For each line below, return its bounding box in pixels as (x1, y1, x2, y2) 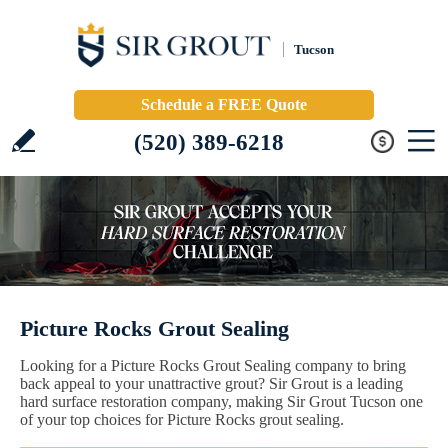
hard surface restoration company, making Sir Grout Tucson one (20, 393, 423, 410)
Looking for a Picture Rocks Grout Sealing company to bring (20, 357, 406, 374)
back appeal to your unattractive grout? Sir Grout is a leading (20, 375, 403, 392)
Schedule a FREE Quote (141, 96, 307, 113)
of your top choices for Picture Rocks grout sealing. (20, 411, 344, 428)
